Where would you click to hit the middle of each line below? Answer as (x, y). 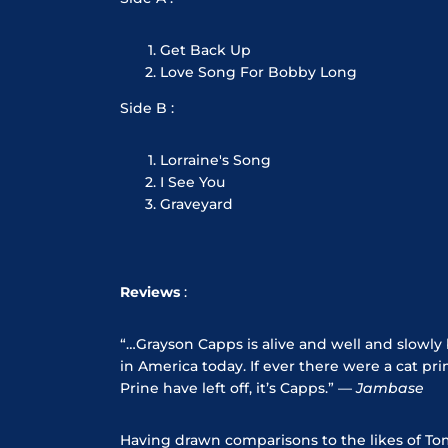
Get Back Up (205, 49)
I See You (192, 181)
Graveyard (196, 203)
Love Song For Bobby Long (258, 71)
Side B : (147, 107)
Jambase (390, 387)
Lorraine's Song (215, 159)
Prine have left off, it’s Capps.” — (238, 387)
